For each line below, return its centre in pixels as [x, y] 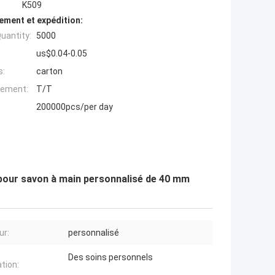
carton [49, 72]
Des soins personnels [110, 258]
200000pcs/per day [75, 107]
